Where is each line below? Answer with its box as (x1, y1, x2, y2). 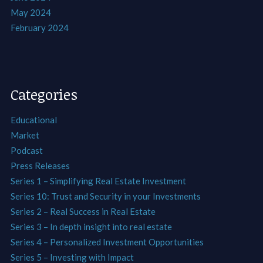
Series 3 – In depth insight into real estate (10, 221, 172, 232)
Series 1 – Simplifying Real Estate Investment (10, 175, 186, 186)
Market (10, 129, 39, 140)
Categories (10, 84, 77, 104)
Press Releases (10, 160, 70, 171)
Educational (10, 114, 57, 125)
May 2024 (10, 6, 51, 18)
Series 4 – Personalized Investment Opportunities (10, 236, 204, 247)
